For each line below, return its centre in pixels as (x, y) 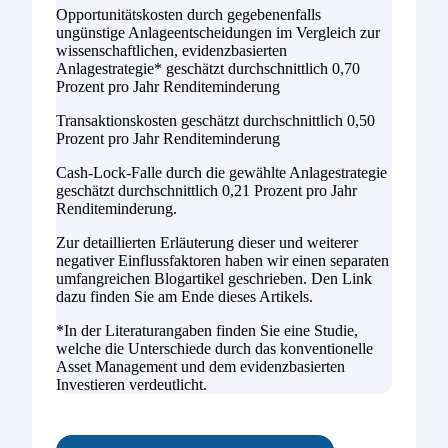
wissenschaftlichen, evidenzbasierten (171, 50)
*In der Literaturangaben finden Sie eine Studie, (207, 330)
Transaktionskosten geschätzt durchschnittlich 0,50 (215, 120)
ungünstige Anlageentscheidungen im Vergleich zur (218, 32)
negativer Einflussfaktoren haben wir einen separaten (222, 260)
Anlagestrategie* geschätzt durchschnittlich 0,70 (208, 68)
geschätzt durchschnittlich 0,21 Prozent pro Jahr (206, 190)
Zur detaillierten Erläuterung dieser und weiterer (207, 242)
